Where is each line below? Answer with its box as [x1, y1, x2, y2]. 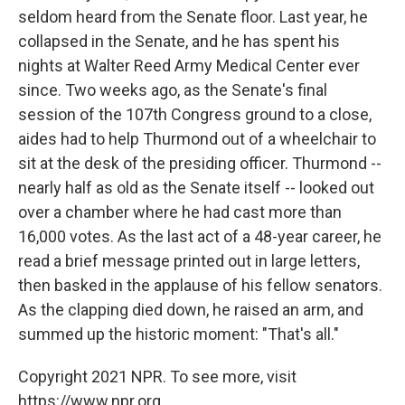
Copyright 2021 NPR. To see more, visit [18, 366, 297, 386]
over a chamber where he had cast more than [18, 202, 342, 221]
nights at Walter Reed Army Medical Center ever [18, 55, 360, 75]
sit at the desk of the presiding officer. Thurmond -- [18, 153, 381, 173]
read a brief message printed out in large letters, [18, 250, 360, 270]
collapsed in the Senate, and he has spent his [18, 31, 340, 51]
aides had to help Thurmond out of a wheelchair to [18, 128, 376, 148]
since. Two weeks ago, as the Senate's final [18, 80, 327, 99]
